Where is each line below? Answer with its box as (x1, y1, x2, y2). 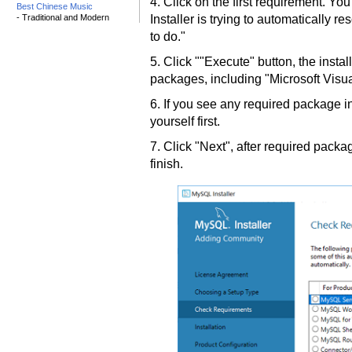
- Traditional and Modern (16, 13, 109, 22)
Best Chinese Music (16, 2, 93, 11)
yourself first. (150, 115, 220, 128)
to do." (150, 30, 185, 43)
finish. (150, 157, 183, 170)
